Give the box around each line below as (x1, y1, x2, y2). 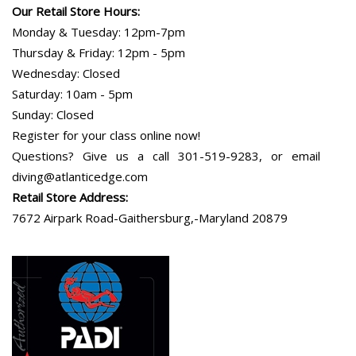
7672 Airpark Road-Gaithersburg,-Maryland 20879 (12, 209, 288, 226)
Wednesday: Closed (12, 64, 120, 81)
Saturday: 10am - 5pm (12, 85, 133, 102)
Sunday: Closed (12, 106, 94, 122)
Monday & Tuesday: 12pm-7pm (12, 23, 185, 40)
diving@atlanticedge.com (12, 168, 148, 184)
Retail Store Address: (12, 188, 128, 205)
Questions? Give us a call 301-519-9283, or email (12, 147, 320, 164)
